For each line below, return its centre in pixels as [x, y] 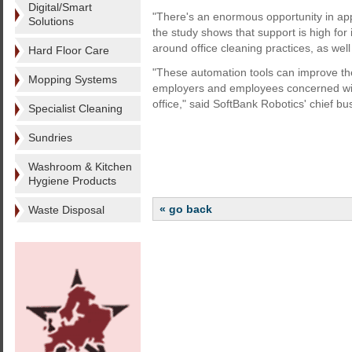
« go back [186, 209]
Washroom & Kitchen [80, 167]
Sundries [50, 137]
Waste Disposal [66, 210]
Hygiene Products [72, 181]
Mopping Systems [73, 79]
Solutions [51, 21]
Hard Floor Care [69, 50]
